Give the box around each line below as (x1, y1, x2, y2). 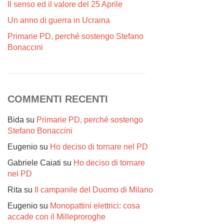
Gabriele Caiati (7, 158, 61, 167)
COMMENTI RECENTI (7, 93, 108, 104)
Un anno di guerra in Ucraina (7, 16, 110, 24)
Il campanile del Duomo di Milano (34, 185, 153, 194)
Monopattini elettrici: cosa (50, 201, 140, 210)
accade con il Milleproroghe (7, 212, 105, 221)
